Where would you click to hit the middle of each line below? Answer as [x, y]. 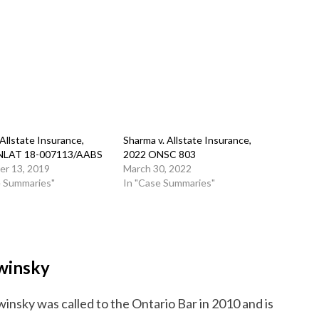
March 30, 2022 [157, 168]
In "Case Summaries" [169, 183]
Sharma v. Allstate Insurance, [187, 140]
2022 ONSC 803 [159, 154]
